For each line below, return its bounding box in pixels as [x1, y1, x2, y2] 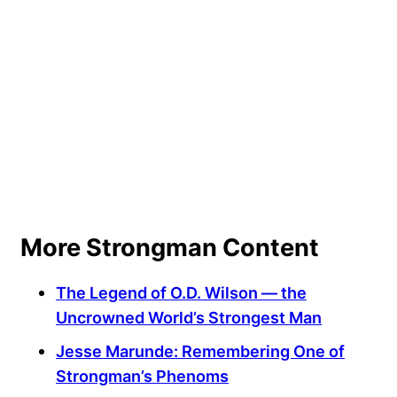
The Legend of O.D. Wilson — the [56, 283, 307, 303]
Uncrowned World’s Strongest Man [56, 307, 322, 328]
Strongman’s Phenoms [56, 366, 229, 386]
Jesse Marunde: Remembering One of [56, 341, 345, 362]
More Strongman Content [20, 233, 319, 263]
